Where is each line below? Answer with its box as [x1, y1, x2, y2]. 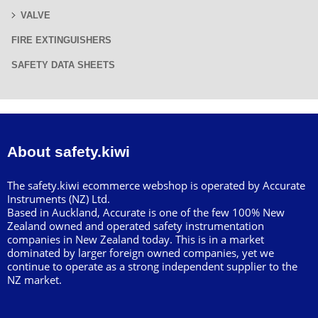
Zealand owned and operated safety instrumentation [7, 219, 264, 233]
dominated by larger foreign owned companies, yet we [7, 246, 274, 260]
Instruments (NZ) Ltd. [7, 192, 110, 206]
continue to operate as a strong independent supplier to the [7, 259, 297, 273]
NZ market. [7, 273, 62, 287]
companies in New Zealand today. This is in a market [7, 232, 264, 246]
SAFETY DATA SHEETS [11, 60, 115, 70]
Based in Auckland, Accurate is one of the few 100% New [7, 205, 285, 219]
